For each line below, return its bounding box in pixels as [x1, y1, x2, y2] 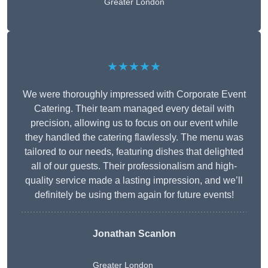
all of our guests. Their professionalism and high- [31, 161, 237, 172]
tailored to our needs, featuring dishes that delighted [25, 147, 243, 157]
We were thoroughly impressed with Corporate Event [22, 89, 246, 100]
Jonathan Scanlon [92, 229, 176, 239]
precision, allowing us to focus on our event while [30, 118, 238, 129]
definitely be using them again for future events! [34, 190, 234, 200]
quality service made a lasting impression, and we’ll [25, 175, 243, 186]
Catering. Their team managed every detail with [33, 103, 234, 114]
